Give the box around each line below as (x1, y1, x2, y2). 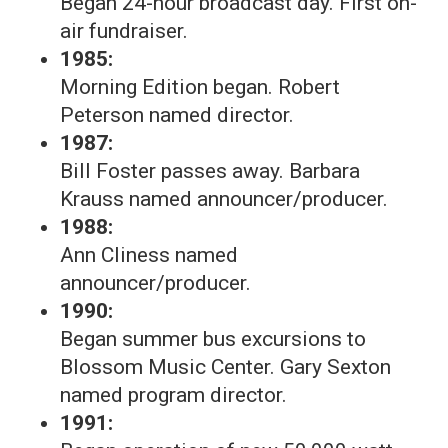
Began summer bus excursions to (60, 327, 366, 351)
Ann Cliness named (60, 243, 238, 267)
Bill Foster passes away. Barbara (60, 159, 360, 183)
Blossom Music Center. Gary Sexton (60, 355, 391, 379)
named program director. (60, 383, 287, 407)
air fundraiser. (60, 19, 188, 43)
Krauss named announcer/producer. (60, 187, 388, 211)
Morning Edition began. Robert (60, 75, 340, 99)
